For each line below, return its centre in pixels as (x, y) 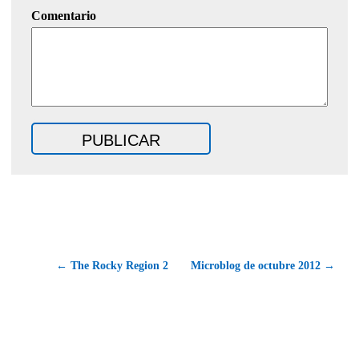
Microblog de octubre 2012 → (263, 266)
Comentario (64, 16)
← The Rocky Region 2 (112, 266)
